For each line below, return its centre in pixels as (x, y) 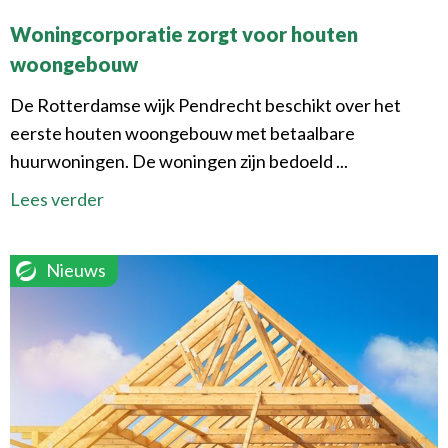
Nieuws (76, 270)
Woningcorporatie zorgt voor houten (184, 34)
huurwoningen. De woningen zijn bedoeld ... (179, 161)
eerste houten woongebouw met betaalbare (182, 133)
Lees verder (57, 199)
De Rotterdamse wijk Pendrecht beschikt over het (205, 105)
